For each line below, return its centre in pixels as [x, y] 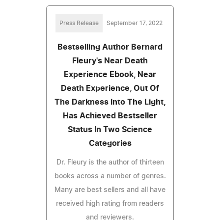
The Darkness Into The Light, [110, 102]
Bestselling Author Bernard [110, 47]
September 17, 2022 [135, 23]
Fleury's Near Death [110, 61]
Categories [110, 143]
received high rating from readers [110, 204]
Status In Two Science [110, 129]
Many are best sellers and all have [110, 190]
